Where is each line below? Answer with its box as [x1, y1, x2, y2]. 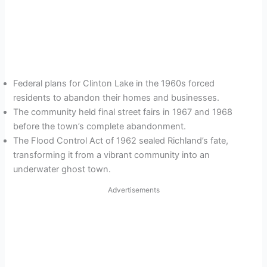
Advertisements [107, 185, 160, 195]
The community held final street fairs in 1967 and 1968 [13, 107, 233, 118]
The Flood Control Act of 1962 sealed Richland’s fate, [13, 135, 229, 147]
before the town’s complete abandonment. [13, 121, 187, 132]
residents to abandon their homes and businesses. [13, 92, 220, 104]
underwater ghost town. [13, 164, 111, 175]
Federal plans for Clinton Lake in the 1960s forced [13, 78, 215, 89]
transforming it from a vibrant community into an [13, 150, 210, 161]
